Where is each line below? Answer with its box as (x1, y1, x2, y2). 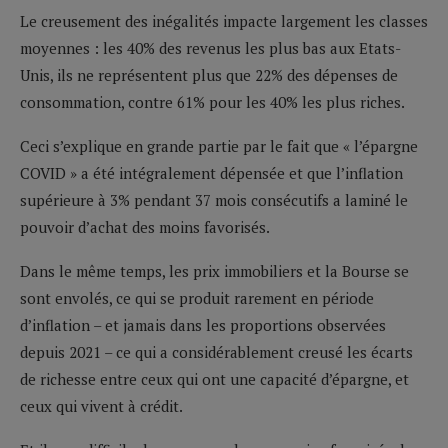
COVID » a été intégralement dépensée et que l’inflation (20, 162, 403, 183)
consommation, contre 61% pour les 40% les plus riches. (20, 91, 405, 112)
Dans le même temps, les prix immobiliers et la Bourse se (20, 260, 409, 281)
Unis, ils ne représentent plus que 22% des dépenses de (20, 64, 398, 85)
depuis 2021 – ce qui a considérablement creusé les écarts (20, 341, 413, 362)
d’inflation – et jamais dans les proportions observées (20, 314, 386, 335)
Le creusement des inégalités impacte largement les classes (20, 10, 428, 31)
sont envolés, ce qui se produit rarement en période (20, 287, 374, 308)
